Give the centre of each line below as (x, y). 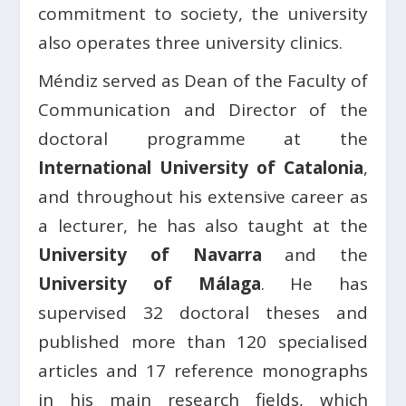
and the (314, 254)
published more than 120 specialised (203, 341)
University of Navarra (150, 254)
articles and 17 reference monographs (203, 370)
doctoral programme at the (203, 138)
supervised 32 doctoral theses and (203, 312)
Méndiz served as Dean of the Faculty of (203, 80)
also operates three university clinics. (191, 42)
